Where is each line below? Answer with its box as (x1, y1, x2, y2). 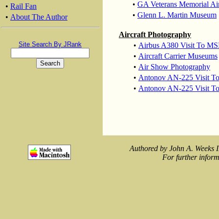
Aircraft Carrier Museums (138, 52, 218, 60)
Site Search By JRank (19, 41, 82, 48)
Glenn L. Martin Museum (137, 11, 217, 19)
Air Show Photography (138, 63, 210, 71)
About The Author (10, 13, 67, 21)
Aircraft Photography (119, 30, 191, 39)
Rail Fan (10, 2, 37, 10)
